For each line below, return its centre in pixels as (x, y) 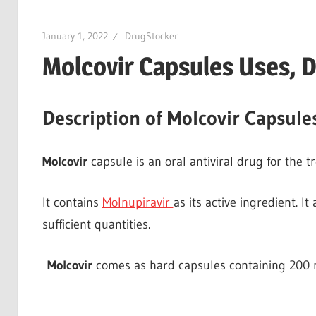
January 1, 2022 (75, 36)
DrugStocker (151, 36)
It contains (72, 202)
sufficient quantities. (96, 224)
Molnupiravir (138, 202)
